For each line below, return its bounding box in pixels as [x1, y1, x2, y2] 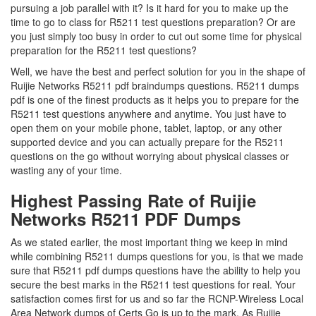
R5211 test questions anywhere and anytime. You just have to [11, 107, 286, 121]
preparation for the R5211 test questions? [11, 43, 197, 57]
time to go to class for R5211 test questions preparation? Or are [11, 15, 296, 29]
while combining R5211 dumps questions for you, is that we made [11, 249, 303, 263]
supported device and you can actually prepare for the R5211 [11, 135, 284, 149]
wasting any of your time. [11, 163, 125, 177]
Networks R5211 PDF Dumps [11, 207, 241, 231]
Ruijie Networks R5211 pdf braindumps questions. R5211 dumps [11, 78, 299, 92]
